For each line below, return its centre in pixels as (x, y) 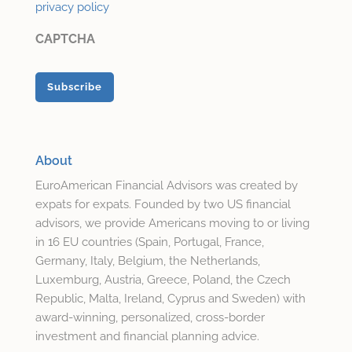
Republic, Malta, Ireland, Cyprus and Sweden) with (170, 299)
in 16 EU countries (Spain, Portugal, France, (149, 242)
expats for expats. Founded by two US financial (163, 205)
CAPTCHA (65, 39)
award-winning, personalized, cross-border (150, 318)
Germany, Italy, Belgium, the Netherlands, (147, 261)
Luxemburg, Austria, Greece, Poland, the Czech (163, 280)
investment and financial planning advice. (147, 337)
